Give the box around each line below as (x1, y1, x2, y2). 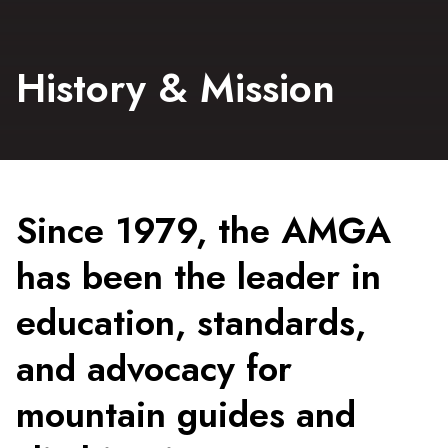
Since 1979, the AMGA (16, 204, 391, 257)
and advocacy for (16, 342, 292, 395)
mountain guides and (16, 388, 356, 441)
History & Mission (16, 59, 335, 117)
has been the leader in (16, 250, 381, 303)
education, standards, (16, 296, 366, 349)
